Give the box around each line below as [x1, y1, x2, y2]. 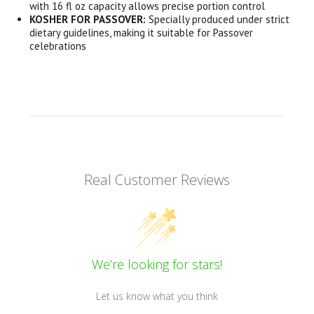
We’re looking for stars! [91, 256, 222, 273]
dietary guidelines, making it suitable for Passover [29, 26, 254, 39]
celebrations [29, 39, 87, 53]
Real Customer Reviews [83, 170, 230, 189]
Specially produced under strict [146, 13, 290, 26]
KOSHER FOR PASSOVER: [29, 13, 146, 26]
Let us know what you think [95, 289, 218, 303]
